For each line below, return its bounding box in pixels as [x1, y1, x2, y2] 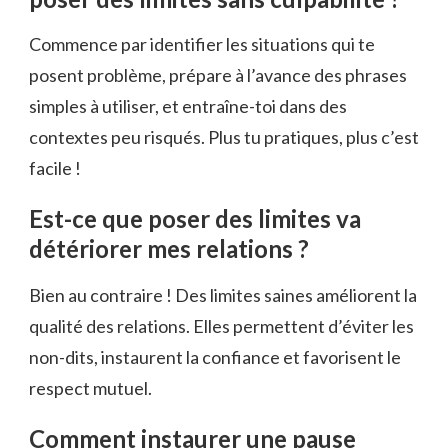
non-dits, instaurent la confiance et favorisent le [29, 346, 401, 369]
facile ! [29, 157, 81, 180]
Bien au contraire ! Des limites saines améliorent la [29, 284, 417, 307]
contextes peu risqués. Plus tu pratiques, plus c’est [29, 126, 419, 149]
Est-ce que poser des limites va [29, 204, 361, 234]
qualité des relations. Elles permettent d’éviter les [29, 315, 414, 338]
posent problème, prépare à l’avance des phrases [29, 64, 407, 87]
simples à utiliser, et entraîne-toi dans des [29, 95, 347, 118]
